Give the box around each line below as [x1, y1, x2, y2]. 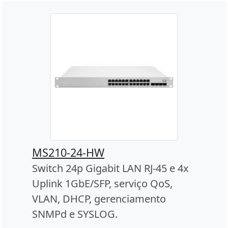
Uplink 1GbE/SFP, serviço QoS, [32, 176, 173, 190]
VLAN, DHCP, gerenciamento [32, 191, 166, 206]
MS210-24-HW [32, 145, 104, 160]
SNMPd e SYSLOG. [32, 207, 118, 221]
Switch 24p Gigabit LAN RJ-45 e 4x [32, 161, 189, 175]
